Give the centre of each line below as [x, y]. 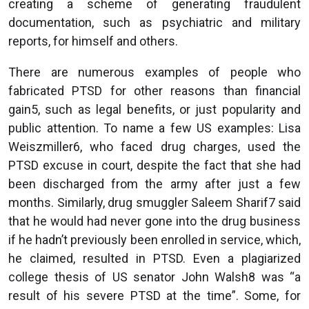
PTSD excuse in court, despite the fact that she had [154, 165]
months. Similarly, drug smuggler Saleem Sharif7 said [154, 202]
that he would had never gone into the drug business [154, 221]
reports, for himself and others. [93, 41]
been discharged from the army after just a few [154, 183]
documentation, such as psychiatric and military [154, 22]
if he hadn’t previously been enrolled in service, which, [154, 239]
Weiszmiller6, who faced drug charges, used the [154, 146]
